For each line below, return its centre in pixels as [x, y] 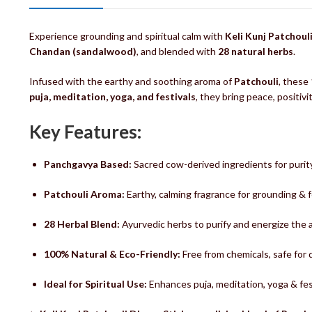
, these [294, 81]
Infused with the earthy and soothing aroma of [131, 81]
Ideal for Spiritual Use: [95, 283]
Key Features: [85, 131]
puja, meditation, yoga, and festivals [112, 96]
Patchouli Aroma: [84, 194]
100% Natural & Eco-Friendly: [112, 253]
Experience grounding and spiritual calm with [127, 36]
